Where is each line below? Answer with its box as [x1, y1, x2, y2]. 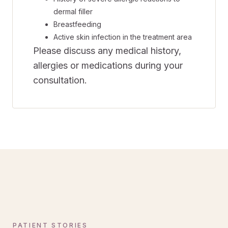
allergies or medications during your [33, 60, 183, 71]
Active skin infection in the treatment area [53, 33, 192, 42]
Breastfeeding [53, 20, 101, 29]
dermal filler [53, 7, 93, 16]
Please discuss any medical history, [33, 45, 181, 56]
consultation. [33, 75, 87, 86]
